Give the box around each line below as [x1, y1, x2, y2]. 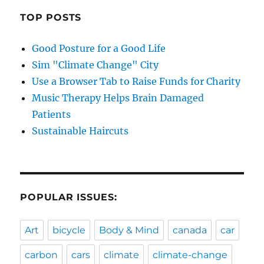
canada [173, 224, 207, 236]
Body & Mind [99, 224, 160, 236]
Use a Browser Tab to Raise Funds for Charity [32, 75, 241, 87]
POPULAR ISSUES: [20, 191, 117, 203]
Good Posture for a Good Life [32, 42, 166, 54]
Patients [32, 108, 71, 120]
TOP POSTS [20, 11, 82, 23]
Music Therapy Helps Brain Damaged [32, 91, 204, 104]
